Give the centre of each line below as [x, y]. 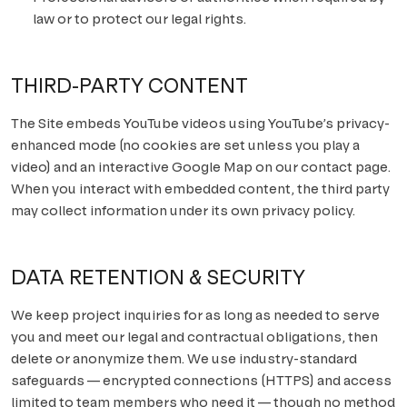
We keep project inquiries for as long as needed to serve [195, 315]
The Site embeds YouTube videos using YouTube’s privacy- [200, 123]
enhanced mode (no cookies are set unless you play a [185, 145]
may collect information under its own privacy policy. [183, 210]
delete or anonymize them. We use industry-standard [184, 358]
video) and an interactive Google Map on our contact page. [201, 167]
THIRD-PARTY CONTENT [129, 86]
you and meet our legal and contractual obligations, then [194, 337]
